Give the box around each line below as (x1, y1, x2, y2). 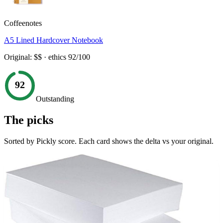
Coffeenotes (4, 18, 42, 27)
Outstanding (36, 94, 74, 103)
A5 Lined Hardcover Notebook (4, 35, 103, 44)
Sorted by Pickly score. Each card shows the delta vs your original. (4, 136, 214, 145)
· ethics (42, 52, 68, 61)
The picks (4, 113, 53, 126)
